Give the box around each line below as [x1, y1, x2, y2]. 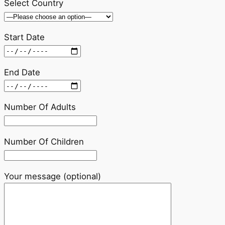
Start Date [4, 32, 45, 43]
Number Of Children [4, 136, 84, 147]
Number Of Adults [4, 101, 76, 112]
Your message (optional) [4, 171, 101, 181]
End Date [4, 67, 40, 77]
